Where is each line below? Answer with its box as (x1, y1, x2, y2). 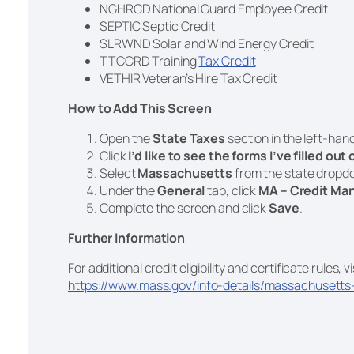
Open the (100, 129, 153, 147)
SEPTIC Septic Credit (100, 17, 217, 35)
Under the (100, 181, 157, 199)
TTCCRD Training (100, 51, 199, 70)
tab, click (205, 181, 259, 199)
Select (100, 164, 138, 182)
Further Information (68, 228, 186, 247)
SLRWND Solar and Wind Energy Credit (100, 34, 316, 52)
